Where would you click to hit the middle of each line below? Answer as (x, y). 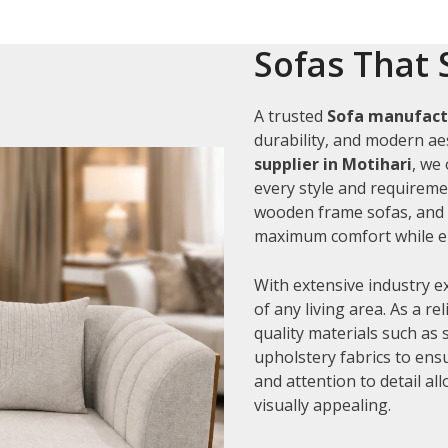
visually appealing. (322, 404)
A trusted (290, 115)
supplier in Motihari (333, 163)
